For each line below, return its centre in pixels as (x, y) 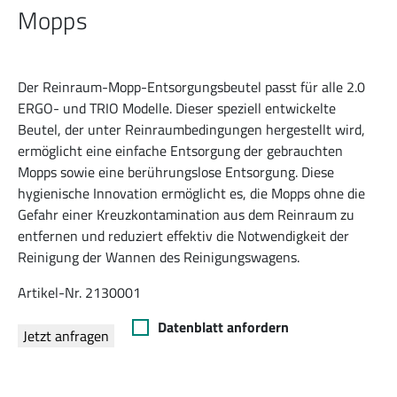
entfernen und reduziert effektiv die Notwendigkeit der (183, 236)
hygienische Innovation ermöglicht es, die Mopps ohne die (191, 193)
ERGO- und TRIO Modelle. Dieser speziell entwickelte (177, 108)
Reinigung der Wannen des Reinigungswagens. (159, 257)
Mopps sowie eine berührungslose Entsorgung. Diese (176, 172)
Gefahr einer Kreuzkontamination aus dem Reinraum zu (186, 214)
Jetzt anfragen (66, 336)
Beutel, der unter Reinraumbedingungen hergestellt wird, (191, 129)
